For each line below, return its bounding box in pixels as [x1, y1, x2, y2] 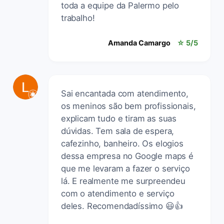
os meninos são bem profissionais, [61, 100, 196, 111]
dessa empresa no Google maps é [61, 150, 193, 161]
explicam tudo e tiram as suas [61, 113, 177, 123]
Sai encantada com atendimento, [61, 88, 188, 98]
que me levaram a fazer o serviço [61, 163, 190, 173]
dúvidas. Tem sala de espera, [61, 125, 174, 136]
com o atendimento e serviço [61, 188, 174, 198]
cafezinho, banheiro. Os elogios [61, 138, 183, 148]
